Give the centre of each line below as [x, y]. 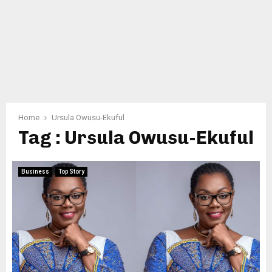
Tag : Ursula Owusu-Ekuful [136, 138]
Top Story [71, 172]
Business [35, 172]
